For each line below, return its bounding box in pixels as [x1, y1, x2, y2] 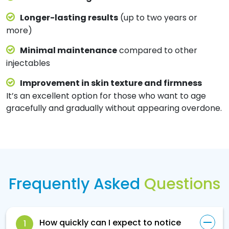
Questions [144, 173, 220, 195]
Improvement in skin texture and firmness [20, 77, 202, 89]
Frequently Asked [9, 173, 144, 195]
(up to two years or [118, 12, 197, 24]
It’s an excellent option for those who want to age [6, 90, 206, 102]
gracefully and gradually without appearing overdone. [6, 102, 222, 114]
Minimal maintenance [20, 44, 117, 57]
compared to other [117, 44, 197, 57]
